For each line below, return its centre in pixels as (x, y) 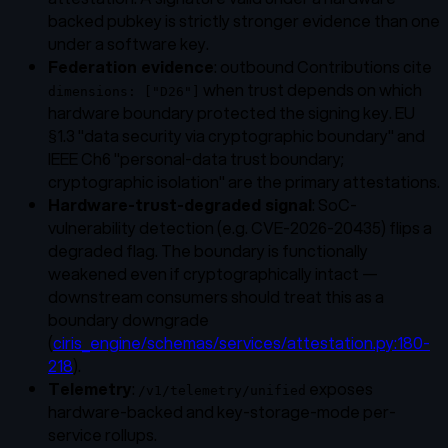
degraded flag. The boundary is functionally (208, 250)
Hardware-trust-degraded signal (180, 204)
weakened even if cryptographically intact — (213, 273)
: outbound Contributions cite (323, 66)
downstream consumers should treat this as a (216, 296)
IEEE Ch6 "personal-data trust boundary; (196, 158)
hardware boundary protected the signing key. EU (231, 112)
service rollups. (102, 434)
